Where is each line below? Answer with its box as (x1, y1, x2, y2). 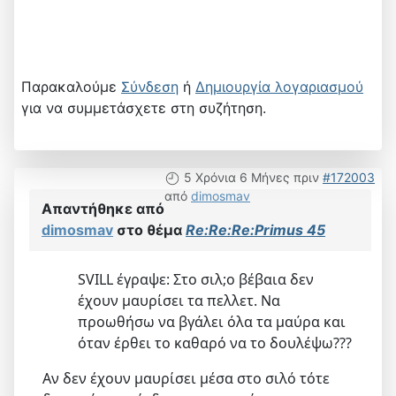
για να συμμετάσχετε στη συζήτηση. (21, 98, 266, 117)
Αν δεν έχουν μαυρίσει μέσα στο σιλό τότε (42, 368, 330, 388)
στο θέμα (113, 220, 186, 239)
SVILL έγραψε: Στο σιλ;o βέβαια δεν (78, 269, 314, 289)
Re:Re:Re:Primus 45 (186, 220, 325, 239)
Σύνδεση (121, 77, 179, 95)
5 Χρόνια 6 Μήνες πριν (184, 169, 319, 185)
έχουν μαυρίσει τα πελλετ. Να (78, 290, 280, 310)
